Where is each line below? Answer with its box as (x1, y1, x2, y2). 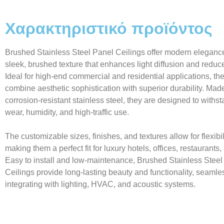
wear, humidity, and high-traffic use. (5, 108, 131, 117)
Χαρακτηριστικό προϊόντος (5, 19, 212, 38)
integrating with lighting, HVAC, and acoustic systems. (5, 180, 195, 189)
